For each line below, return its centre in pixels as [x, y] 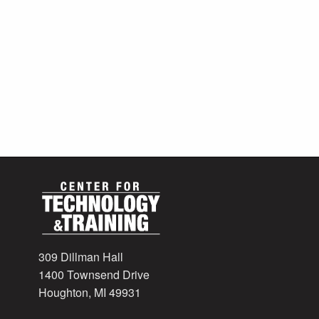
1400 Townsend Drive [94, 275]
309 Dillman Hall [81, 257]
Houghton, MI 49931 [90, 293]
